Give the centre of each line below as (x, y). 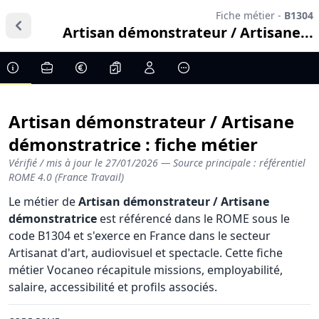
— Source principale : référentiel (233, 163)
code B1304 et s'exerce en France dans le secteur (140, 236)
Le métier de (43, 202)
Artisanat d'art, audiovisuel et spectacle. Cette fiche (146, 253)
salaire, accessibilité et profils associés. (113, 287)
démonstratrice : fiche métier (133, 144)
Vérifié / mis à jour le (57, 163)
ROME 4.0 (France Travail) (66, 177)
